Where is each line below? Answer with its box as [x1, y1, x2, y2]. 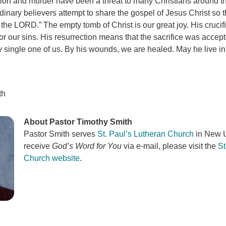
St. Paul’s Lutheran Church [97, 130, 194, 139]
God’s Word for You [51, 142, 122, 151]
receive [23, 142, 52, 151]
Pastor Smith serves [23, 130, 97, 139]
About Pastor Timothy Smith [23, 118, 132, 127]
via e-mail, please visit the [121, 142, 218, 151]
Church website [23, 154, 80, 163]
